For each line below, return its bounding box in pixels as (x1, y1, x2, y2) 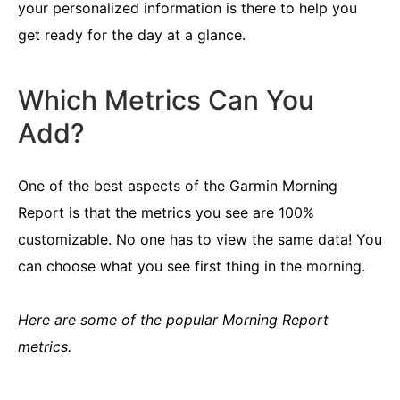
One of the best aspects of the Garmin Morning (18, 176, 337, 195)
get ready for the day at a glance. (18, 26, 246, 44)
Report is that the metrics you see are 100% (18, 203, 314, 221)
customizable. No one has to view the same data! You (18, 229, 382, 248)
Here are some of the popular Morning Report (18, 310, 329, 329)
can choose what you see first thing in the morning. (18, 256, 365, 275)
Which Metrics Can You (18, 84, 314, 116)
